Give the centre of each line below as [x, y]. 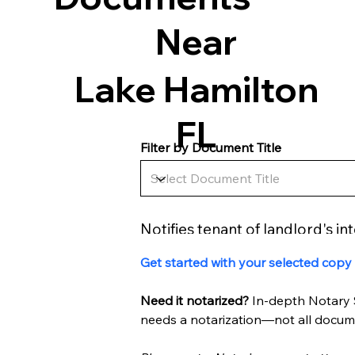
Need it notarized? [197, 300]
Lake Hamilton [196, 90]
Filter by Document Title [211, 148]
